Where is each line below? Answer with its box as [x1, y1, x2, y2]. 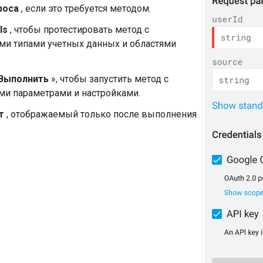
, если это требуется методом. [19, 2, 151, 14]
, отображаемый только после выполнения [4, 108, 197, 120]
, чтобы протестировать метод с [8, 23, 149, 35]
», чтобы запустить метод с [49, 73, 168, 85]
